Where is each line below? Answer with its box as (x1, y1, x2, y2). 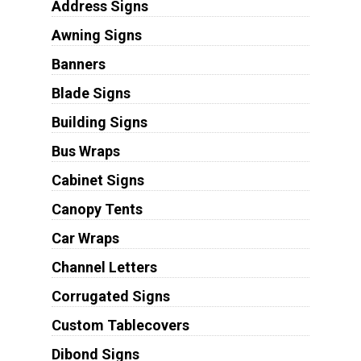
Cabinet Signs (51, 171, 144, 189)
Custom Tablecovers (51, 316, 189, 334)
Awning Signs (51, 26, 142, 44)
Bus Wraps (51, 142, 120, 160)
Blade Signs (51, 84, 131, 102)
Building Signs (51, 113, 147, 131)
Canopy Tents (51, 200, 143, 218)
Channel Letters (51, 258, 157, 276)
